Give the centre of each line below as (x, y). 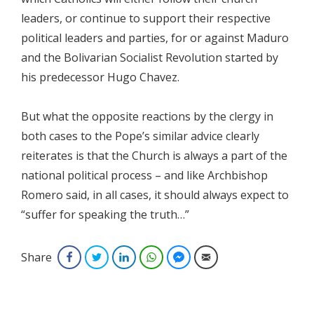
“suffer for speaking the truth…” (105, 214)
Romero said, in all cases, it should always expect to (155, 195)
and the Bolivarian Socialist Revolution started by (150, 57)
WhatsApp (183, 257)
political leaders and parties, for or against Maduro (155, 38)
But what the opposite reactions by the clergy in (147, 116)
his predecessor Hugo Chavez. (100, 77)
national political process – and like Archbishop (144, 175)
